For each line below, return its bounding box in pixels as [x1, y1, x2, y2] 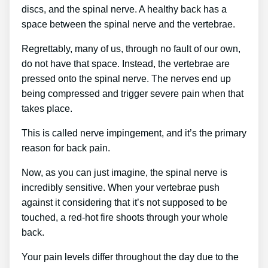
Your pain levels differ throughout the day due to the [22, 251, 239, 262]
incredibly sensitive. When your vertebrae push [22, 182, 220, 193]
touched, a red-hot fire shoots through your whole [22, 212, 228, 223]
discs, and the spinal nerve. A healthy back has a [22, 4, 227, 14]
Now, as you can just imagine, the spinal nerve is [22, 167, 227, 178]
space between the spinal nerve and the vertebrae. [22, 19, 235, 29]
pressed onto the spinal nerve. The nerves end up [22, 73, 231, 84]
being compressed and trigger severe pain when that [22, 88, 243, 99]
